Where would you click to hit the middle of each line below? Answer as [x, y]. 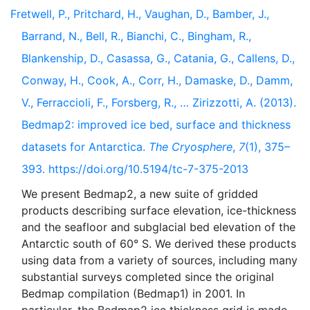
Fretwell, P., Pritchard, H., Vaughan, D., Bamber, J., [140, 14]
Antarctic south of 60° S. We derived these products [159, 244]
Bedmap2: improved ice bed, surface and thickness [156, 125]
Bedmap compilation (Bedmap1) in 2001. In [133, 293]
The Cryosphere [191, 147]
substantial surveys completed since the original [148, 277]
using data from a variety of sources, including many [159, 260]
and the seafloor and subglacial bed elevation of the [158, 227]
